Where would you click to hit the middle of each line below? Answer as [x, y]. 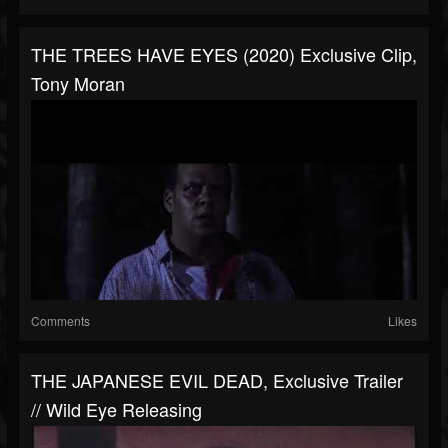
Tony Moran [78, 83]
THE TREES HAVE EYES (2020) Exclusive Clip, [224, 54]
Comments [60, 321]
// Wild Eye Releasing [116, 409]
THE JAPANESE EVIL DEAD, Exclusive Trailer [217, 380]
